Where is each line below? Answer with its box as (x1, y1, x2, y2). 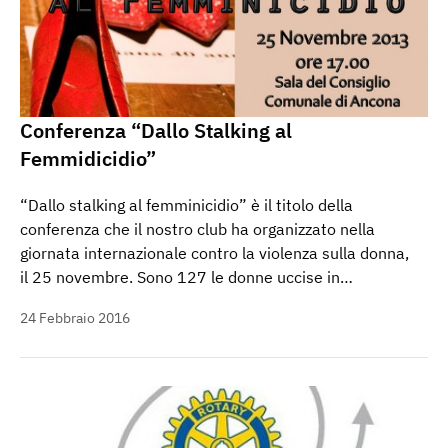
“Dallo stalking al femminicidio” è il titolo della (20, 195, 353, 216)
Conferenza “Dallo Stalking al (20, 117, 292, 145)
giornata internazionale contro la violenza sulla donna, (20, 243, 409, 264)
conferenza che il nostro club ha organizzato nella (20, 219, 375, 240)
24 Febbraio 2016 (20, 309, 130, 328)
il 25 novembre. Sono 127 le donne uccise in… (20, 267, 353, 288)
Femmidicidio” (20, 145, 156, 173)
